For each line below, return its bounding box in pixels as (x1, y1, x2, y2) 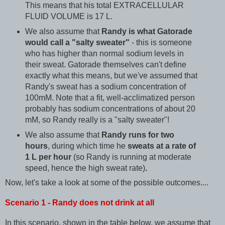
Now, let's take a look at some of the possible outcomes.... (5, 178, 208, 187)
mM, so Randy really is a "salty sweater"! (25, 115, 169, 124)
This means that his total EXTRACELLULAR (25, 1, 184, 10)
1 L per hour (25, 152, 73, 161)
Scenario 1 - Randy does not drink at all (5, 198, 154, 207)
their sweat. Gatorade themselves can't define (25, 60, 186, 69)
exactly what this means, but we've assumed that (25, 71, 197, 80)
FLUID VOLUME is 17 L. (25, 12, 113, 21)
